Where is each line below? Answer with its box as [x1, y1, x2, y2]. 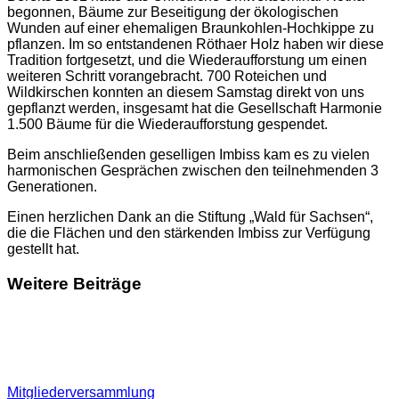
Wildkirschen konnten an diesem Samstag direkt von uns [7, 84, 364, 100]
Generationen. [7, 178, 97, 194]
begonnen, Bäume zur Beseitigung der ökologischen [7, 4, 338, 20]
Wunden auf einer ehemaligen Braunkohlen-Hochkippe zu [7, 20, 374, 36]
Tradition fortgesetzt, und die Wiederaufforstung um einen [7, 52, 367, 68]
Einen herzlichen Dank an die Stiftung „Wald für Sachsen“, [7, 208, 373, 224]
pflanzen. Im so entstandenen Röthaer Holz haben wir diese [7, 36, 384, 52]
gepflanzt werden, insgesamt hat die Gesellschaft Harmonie [7, 100, 382, 116]
